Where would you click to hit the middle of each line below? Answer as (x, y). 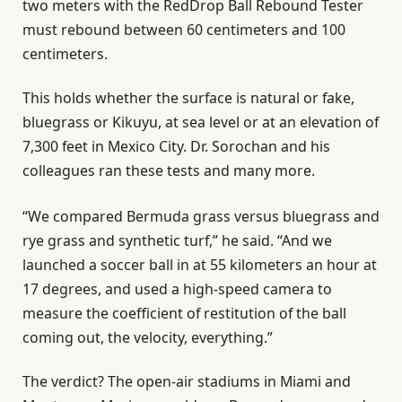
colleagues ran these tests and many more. (169, 170)
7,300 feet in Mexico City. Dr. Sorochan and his (176, 146)
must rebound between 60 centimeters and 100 (184, 29)
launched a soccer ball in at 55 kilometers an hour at (200, 264)
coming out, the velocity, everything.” (148, 337)
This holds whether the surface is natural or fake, (188, 97)
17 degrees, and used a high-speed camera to (177, 288)
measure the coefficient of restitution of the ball (184, 313)
